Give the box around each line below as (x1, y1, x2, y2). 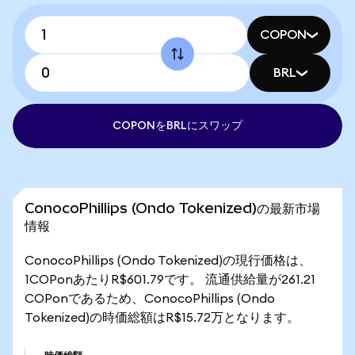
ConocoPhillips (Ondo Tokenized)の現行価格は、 (25, 254, 311, 267)
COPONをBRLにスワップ (113, 120, 242, 132)
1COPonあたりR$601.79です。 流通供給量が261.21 (25, 273, 315, 286)
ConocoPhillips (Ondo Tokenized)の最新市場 (25, 200, 320, 216)
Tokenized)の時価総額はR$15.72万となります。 (25, 311, 300, 324)
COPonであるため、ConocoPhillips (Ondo (25, 292, 275, 305)
